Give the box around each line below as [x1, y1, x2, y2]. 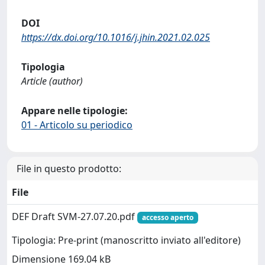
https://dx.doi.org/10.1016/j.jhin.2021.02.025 [21, 31, 210, 44]
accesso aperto [141, 212, 193, 222]
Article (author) [21, 75, 83, 88]
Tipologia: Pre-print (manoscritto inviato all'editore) [12, 234, 241, 247]
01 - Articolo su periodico [21, 118, 132, 131]
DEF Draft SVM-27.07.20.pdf [12, 210, 137, 223]
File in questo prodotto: [17, 162, 121, 175]
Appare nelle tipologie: [21, 104, 128, 117]
